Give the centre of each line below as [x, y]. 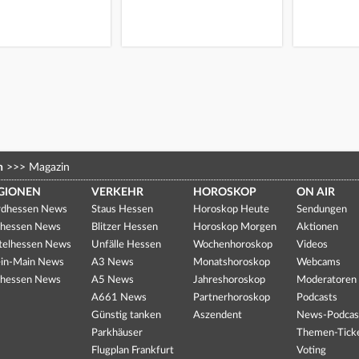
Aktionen [318, 227]
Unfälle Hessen [126, 244]
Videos [313, 244]
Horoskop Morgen [235, 227]
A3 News [112, 262]
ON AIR [316, 192]
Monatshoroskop [232, 262]
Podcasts [317, 297]
